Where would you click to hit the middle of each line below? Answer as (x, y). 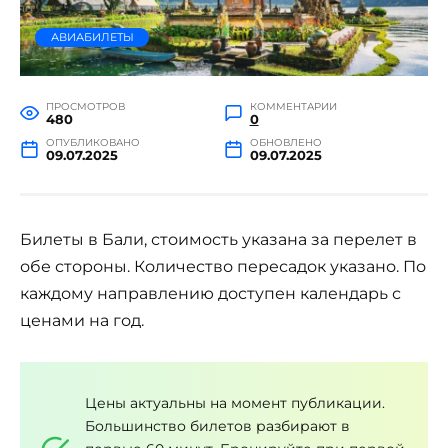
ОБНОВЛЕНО (285, 142)
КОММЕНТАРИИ (293, 106)
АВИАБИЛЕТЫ (92, 36)
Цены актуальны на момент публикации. (235, 403)
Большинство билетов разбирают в (217, 426)
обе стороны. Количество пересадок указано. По (223, 266)
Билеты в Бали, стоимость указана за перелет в (218, 239)
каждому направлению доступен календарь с (210, 293)
